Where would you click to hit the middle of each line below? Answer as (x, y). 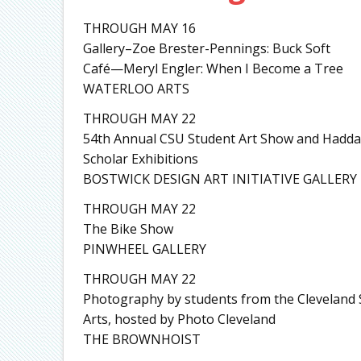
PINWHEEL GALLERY (144, 249)
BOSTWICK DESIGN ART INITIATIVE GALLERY (220, 178)
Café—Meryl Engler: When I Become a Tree (213, 68)
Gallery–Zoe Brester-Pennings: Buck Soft (206, 48)
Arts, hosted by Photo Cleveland (179, 319)
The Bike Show (128, 228)
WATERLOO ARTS (136, 88)
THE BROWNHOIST (141, 339)
